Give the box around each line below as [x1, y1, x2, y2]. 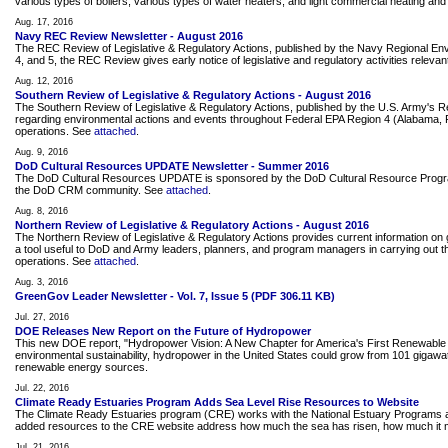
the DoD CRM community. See [15, 184, 166, 196]
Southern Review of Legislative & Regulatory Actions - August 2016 [15, 89, 371, 101]
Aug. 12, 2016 [15, 76, 73, 86]
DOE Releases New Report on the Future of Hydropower [15, 325, 311, 337]
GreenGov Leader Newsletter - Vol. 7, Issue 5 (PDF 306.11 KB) [15, 290, 335, 302]
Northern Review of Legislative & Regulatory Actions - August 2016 [15, 219, 369, 231]
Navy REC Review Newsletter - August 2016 [15, 30, 243, 42]
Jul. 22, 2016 [15, 383, 69, 393]
